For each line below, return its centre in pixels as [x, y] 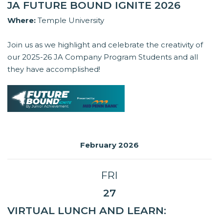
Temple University [70, 21]
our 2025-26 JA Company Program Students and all [103, 57]
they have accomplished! [54, 69]
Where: [22, 21]
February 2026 [109, 145]
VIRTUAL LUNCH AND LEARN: [87, 211]
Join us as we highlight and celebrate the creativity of [105, 45]
